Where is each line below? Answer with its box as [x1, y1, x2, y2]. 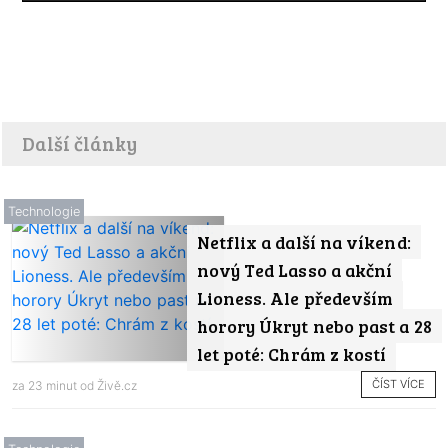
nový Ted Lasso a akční [196, 257, 393, 282]
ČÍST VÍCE [372, 377, 425, 392]
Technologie [8, 203, 80, 219]
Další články [22, 129, 137, 156]
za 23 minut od [12, 377, 97, 393]
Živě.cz [97, 377, 137, 393]
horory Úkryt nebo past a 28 [196, 313, 432, 338]
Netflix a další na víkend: [196, 229, 411, 254]
